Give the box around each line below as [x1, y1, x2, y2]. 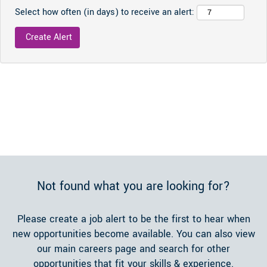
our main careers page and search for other [37, 242, 230, 256]
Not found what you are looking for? [37, 178, 230, 195]
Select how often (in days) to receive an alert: [15, 6, 194, 18]
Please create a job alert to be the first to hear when [17, 212, 250, 226]
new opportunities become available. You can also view [12, 227, 255, 241]
